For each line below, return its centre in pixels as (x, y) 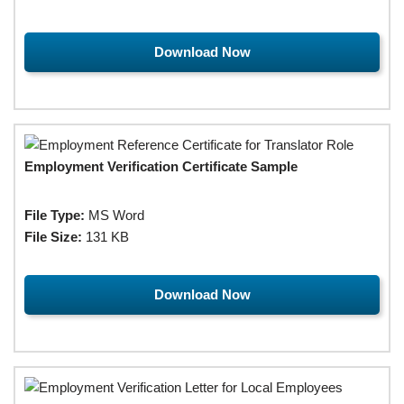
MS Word (115, 215)
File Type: (55, 215)
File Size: (53, 236)
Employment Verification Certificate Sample (161, 166)
